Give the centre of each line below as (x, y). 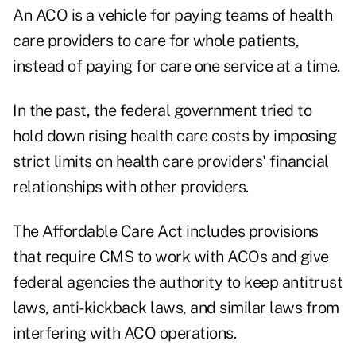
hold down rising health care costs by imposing (174, 136)
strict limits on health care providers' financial (171, 162)
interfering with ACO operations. (124, 333)
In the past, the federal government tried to (162, 111)
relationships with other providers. (131, 187)
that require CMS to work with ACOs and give (171, 257)
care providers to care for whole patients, (156, 41)
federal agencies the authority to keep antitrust (178, 282)
